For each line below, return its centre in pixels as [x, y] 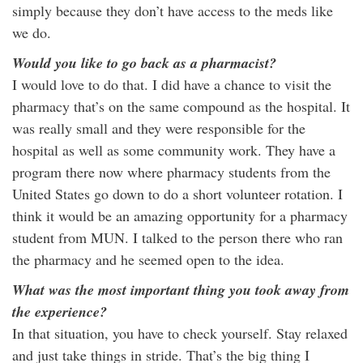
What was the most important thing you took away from [181, 290]
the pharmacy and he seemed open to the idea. [148, 259]
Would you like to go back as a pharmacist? [144, 63]
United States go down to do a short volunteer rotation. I [177, 194]
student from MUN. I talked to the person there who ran [177, 237]
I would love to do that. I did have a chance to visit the [172, 84]
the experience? [60, 312]
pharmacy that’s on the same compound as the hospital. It [181, 106]
